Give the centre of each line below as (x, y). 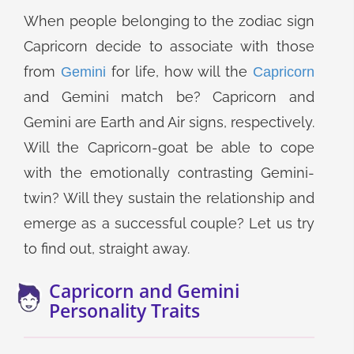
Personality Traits (124, 311)
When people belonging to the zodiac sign (169, 21)
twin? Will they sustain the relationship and (169, 198)
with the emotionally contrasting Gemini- (169, 173)
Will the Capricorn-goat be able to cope (169, 147)
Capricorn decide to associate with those (169, 46)
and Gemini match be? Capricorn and (169, 97)
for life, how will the (179, 72)
